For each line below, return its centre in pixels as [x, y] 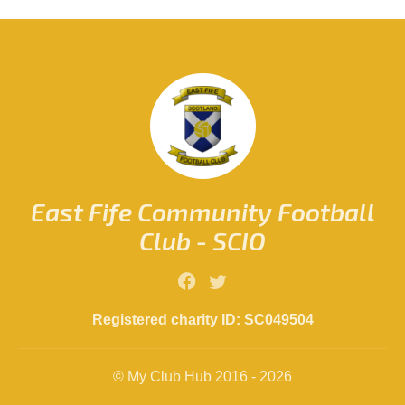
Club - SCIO [202, 240]
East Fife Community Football [202, 211]
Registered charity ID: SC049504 [202, 319]
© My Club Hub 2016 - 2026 [202, 376]
